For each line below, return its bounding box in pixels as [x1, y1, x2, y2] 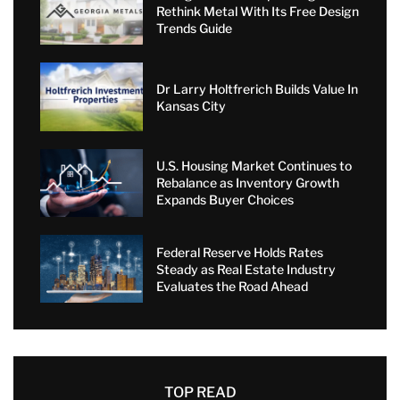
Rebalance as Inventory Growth [155, 175, 339, 191]
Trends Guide [155, 20, 232, 36]
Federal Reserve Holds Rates [155, 244, 323, 260]
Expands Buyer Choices [155, 192, 294, 208]
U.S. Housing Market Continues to [155, 158, 352, 174]
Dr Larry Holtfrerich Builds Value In [155, 80, 358, 96]
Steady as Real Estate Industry [155, 261, 336, 277]
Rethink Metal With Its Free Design [155, 3, 359, 19]
